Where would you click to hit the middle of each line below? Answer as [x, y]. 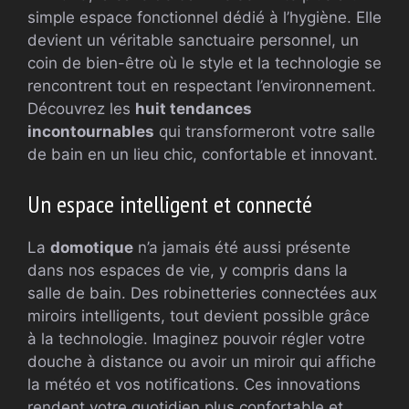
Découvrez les [81, 109]
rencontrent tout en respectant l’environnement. [202, 86]
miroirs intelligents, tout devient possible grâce [199, 315]
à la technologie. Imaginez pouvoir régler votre [196, 338]
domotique [92, 247]
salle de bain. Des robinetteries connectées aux [202, 293]
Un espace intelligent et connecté [170, 204]
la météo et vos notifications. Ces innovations [194, 384]
